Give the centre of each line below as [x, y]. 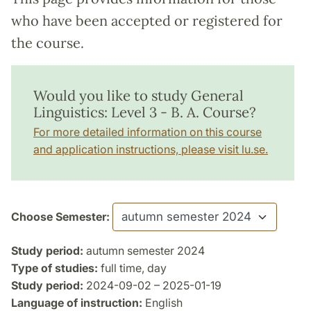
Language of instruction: [77, 302]
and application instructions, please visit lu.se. [151, 149]
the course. [48, 42]
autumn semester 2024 [144, 250]
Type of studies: [54, 268]
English [162, 302]
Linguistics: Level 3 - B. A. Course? [145, 112]
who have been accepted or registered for [147, 20]
